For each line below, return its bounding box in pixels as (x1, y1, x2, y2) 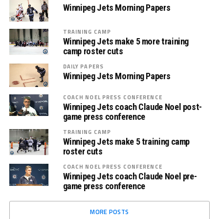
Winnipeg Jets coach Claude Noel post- (63, 101, 202, 112)
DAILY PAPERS (63, 62, 104, 70)
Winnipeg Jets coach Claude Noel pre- (63, 171, 197, 181)
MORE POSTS (90, 206, 129, 217)
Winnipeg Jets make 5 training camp (63, 136, 190, 147)
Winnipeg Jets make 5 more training (63, 36, 189, 46)
